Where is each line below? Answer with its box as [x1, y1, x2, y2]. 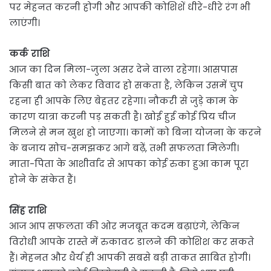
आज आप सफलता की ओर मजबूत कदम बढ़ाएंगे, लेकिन [9, 220, 240, 233]
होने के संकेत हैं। [9, 173, 76, 186]
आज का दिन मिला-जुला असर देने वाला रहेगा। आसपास [9, 63, 238, 76]
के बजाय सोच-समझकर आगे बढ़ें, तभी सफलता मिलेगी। [9, 142, 239, 155]
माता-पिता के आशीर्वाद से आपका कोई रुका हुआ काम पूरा [9, 157, 249, 171]
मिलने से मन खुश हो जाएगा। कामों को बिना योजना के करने [9, 126, 261, 139]
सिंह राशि [9, 204, 47, 217]
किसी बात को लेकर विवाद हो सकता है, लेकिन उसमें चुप [9, 79, 243, 92]
